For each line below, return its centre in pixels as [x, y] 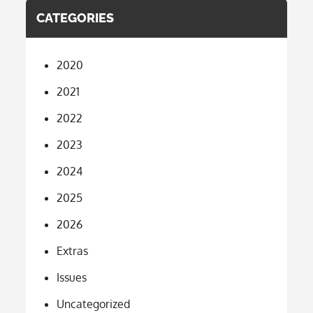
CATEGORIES [75, 17]
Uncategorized [94, 304]
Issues [72, 277]
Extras [73, 250]
